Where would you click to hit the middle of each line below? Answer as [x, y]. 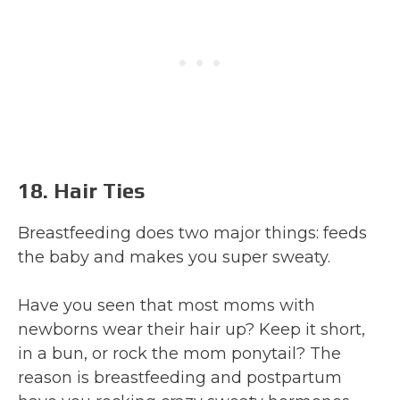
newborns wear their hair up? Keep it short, [192, 329]
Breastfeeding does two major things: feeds [192, 233]
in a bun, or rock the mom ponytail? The [179, 353]
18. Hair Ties [82, 190]
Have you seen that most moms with [167, 305]
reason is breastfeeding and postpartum [180, 377]
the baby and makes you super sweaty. [174, 257]
